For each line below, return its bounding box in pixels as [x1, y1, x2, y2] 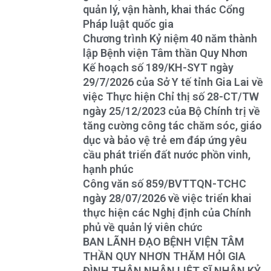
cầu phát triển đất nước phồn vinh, [83, 148, 250, 162]
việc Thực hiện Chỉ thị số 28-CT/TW [83, 90, 259, 103]
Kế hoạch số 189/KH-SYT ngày [83, 61, 233, 74]
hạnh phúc [83, 163, 134, 176]
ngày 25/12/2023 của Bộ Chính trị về [83, 105, 260, 118]
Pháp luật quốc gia [83, 18, 174, 31]
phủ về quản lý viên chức [83, 221, 203, 234]
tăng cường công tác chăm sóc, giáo [83, 119, 262, 132]
